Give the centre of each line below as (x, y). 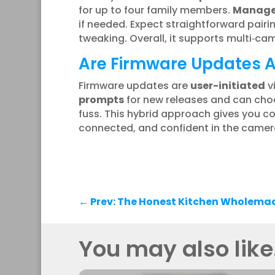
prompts (101, 99)
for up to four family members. (155, 10)
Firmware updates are (134, 85)
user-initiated (227, 85)
